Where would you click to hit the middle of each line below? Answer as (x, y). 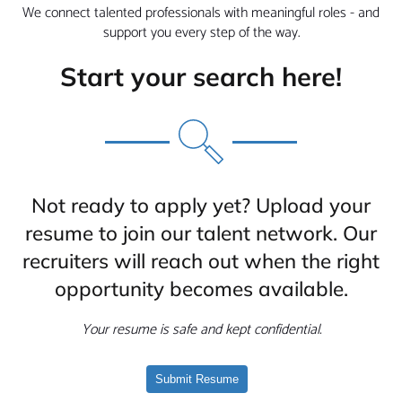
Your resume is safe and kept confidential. (201, 330)
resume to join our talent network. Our (201, 233)
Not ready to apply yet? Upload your (201, 205)
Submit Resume (197, 379)
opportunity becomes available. (201, 288)
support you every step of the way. (201, 33)
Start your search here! (201, 76)
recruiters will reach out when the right (201, 261)
